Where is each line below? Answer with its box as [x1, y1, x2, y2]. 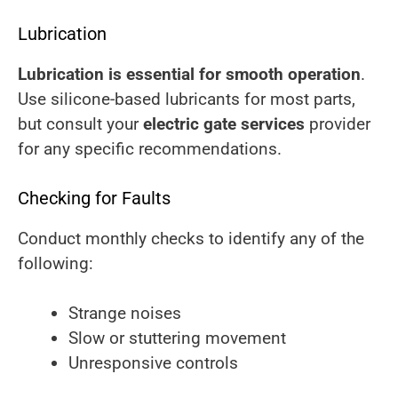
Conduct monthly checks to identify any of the [18, 227, 364, 249]
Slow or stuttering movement [68, 328, 286, 349]
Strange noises [68, 303, 181, 324]
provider [305, 114, 370, 135]
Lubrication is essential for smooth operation [18, 64, 361, 85]
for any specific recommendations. [18, 139, 282, 160]
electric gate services [143, 114, 305, 135]
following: [18, 252, 93, 274]
